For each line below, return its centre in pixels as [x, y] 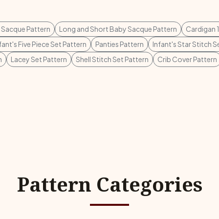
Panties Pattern [120, 44]
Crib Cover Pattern [187, 59]
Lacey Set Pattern [39, 59]
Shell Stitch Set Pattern [112, 59]
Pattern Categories [109, 184]
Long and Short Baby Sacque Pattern [118, 29]
